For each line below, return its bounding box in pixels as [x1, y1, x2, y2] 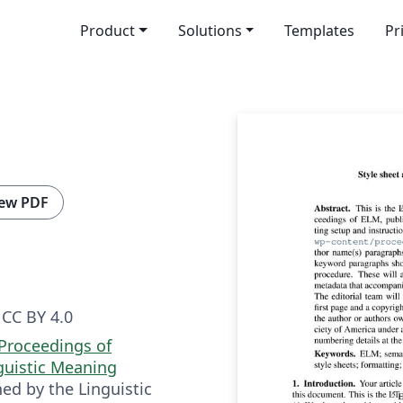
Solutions [177, 21, 242, 40]
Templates [284, 21, 355, 40]
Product [79, 21, 135, 40]
